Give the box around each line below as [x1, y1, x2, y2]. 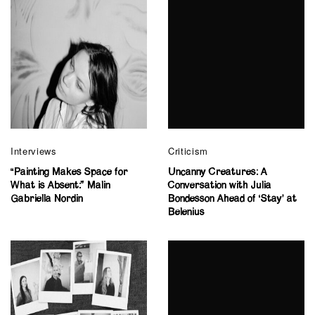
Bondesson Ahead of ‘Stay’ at [168, 194, 297, 205]
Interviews [11, 144, 57, 158]
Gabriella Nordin [11, 194, 83, 205]
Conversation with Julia [168, 181, 271, 191]
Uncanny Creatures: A [168, 167, 267, 178]
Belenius [168, 207, 205, 218]
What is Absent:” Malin [11, 181, 110, 191]
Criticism [168, 144, 208, 158]
